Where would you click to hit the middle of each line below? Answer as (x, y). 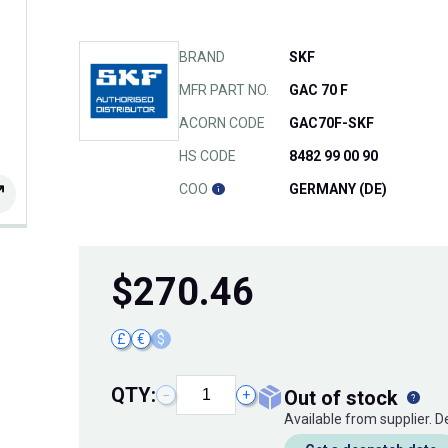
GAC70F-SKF (331, 123)
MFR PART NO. (224, 90)
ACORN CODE (222, 123)
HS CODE (207, 156)
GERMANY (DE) (338, 189)
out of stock (350, 398)
